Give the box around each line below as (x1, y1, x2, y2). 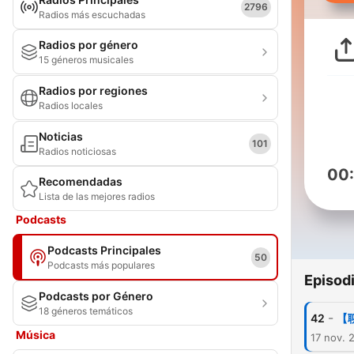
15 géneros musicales (39, 54, 134, 66)
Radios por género (39, 38, 138, 51)
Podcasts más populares (47, 259, 155, 271)
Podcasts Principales (47, 243, 161, 257)
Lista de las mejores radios (39, 190, 155, 202)
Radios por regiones (39, 84, 148, 97)
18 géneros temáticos (39, 305, 133, 317)
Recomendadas (39, 175, 122, 188)
